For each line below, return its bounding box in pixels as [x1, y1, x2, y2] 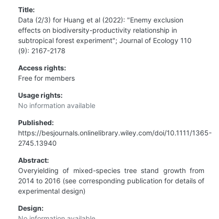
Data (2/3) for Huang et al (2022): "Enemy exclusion [18, 15, 183, 24]
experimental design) [18, 186, 86, 195]
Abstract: [18, 155, 49, 164]
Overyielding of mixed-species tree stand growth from [18, 166, 204, 175]
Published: [18, 118, 54, 127]
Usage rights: [18, 90, 63, 99]
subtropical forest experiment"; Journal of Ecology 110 [18, 36, 192, 44]
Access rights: [18, 63, 66, 72]
